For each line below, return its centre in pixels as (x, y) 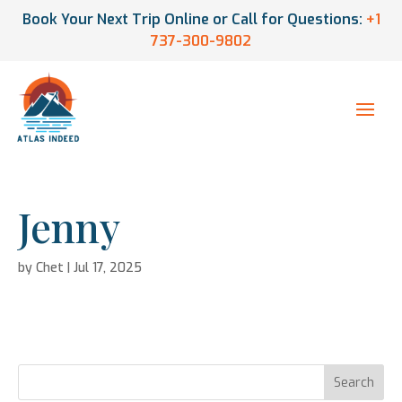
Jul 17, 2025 (108, 267)
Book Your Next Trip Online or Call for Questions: (194, 19)
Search (354, 382)
